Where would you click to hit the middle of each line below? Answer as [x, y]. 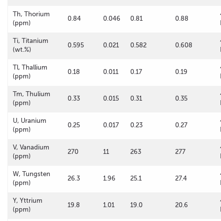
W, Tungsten [32, 174]
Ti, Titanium [31, 41]
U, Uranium [30, 121]
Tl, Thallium [30, 67]
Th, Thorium [31, 14]
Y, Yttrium [28, 201]
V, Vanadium [31, 147]
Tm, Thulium [32, 94]
